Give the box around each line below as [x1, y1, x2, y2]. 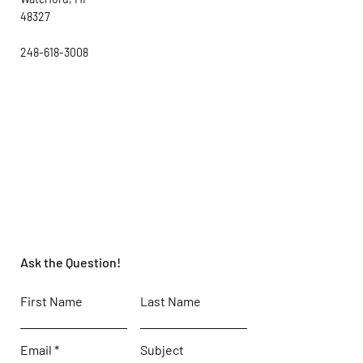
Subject [140, 342, 184, 357]
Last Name [140, 293, 201, 309]
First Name [20, 293, 83, 309]
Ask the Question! [20, 254, 121, 270]
